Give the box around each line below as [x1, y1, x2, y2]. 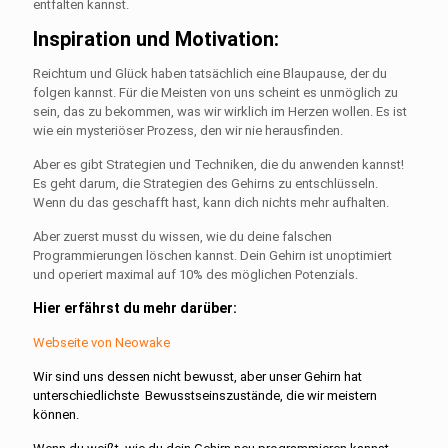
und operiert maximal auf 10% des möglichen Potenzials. [33, 266, 358, 282]
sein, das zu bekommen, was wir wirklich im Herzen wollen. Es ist [33, 103, 407, 119]
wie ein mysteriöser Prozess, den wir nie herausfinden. [33, 122, 343, 138]
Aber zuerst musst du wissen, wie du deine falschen [33, 228, 332, 244]
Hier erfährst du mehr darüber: [33, 299, 237, 316]
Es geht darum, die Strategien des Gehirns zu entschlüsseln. [33, 175, 378, 191]
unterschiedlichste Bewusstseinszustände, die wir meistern [33, 387, 377, 403]
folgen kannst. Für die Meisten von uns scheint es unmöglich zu [33, 84, 398, 100]
